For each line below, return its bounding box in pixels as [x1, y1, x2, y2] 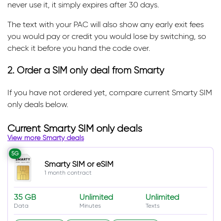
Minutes [79, 201, 101, 209]
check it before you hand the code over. [7, 43, 150, 53]
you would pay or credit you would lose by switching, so [7, 32, 206, 41]
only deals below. [7, 99, 68, 109]
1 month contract [44, 168, 92, 176]
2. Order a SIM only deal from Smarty [7, 64, 164, 76]
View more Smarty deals [7, 133, 84, 142]
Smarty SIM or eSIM [44, 159, 113, 169]
